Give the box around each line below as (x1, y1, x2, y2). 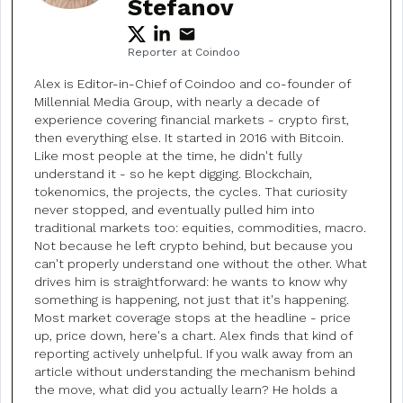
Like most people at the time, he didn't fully (34, 148, 302, 163)
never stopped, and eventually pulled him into (34, 201, 315, 217)
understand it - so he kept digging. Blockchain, (34, 166, 312, 181)
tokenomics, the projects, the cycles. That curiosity (34, 184, 347, 199)
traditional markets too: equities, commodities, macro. (34, 219, 366, 235)
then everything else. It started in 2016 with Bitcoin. (34, 130, 344, 145)
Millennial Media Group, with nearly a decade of (34, 94, 318, 109)
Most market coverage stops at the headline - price (34, 309, 351, 325)
